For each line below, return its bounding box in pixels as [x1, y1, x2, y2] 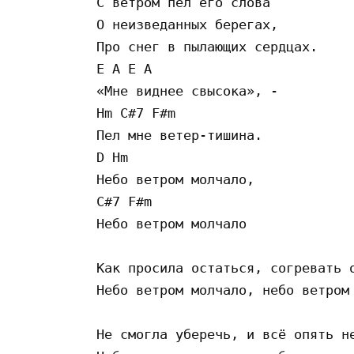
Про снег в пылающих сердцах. [96, 38, 318, 55]
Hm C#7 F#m [96, 104, 183, 121]
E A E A [96, 60, 160, 77]
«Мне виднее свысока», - [96, 82, 278, 99]
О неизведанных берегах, [96, 16, 278, 32]
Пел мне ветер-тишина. [96, 126, 270, 143]
